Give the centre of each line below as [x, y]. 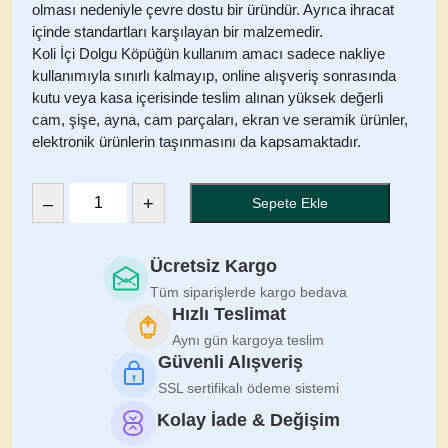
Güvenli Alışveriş [230, 361]
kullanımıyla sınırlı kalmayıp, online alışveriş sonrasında [214, 75]
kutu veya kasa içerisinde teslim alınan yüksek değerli [207, 97]
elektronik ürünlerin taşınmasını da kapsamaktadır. [196, 141]
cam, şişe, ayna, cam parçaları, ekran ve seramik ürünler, [220, 119]
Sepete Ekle [290, 202]
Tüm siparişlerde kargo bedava [248, 291]
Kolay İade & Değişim [248, 420]
